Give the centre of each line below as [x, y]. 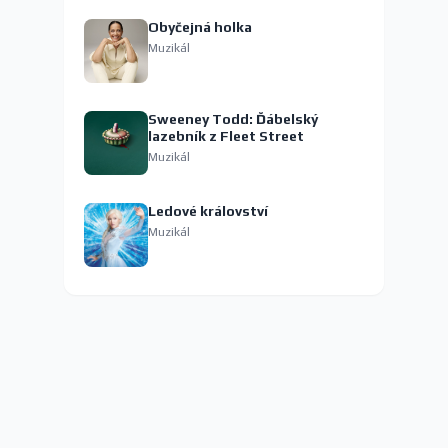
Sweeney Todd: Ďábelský [233, 119]
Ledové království [208, 211]
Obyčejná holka [200, 27]
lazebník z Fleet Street [226, 136]
